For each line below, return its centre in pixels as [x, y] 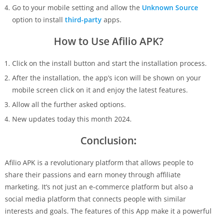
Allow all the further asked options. [69, 104]
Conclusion [107, 140]
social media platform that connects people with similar [95, 199]
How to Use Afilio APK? [108, 41]
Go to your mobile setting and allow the [77, 7]
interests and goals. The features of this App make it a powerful [108, 211]
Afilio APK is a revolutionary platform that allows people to [99, 162]
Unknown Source [170, 7]
